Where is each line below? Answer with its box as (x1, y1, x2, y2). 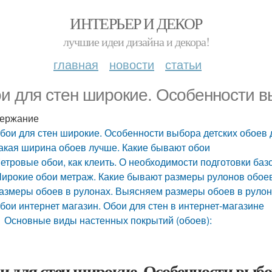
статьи (165, 55, 202, 73)
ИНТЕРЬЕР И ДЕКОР (70, 13, 202, 33)
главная (53, 55, 98, 73)
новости (109, 55, 154, 73)
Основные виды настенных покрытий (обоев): (4, 213, 212, 227)
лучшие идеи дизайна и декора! (63, 33, 209, 50)
